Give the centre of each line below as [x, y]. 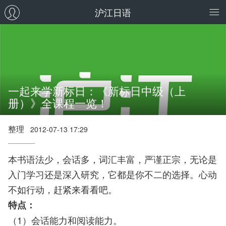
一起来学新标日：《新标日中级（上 [97, 91]
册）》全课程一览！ [58, 103]
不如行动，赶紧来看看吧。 [63, 189]
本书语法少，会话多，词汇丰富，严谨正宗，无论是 [112, 159]
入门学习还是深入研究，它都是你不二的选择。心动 [112, 174]
